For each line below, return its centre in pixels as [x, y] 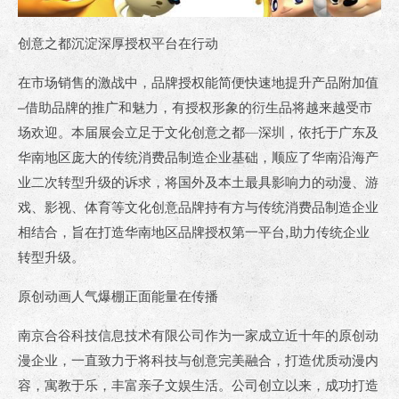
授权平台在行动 [171, 43]
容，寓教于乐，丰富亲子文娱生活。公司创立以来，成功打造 [198, 385]
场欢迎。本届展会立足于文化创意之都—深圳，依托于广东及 [198, 132]
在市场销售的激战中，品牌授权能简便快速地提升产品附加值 [198, 82]
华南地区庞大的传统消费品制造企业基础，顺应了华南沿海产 [198, 157]
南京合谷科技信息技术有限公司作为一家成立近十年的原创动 [198, 335]
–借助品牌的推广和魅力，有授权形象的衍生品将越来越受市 [195, 107]
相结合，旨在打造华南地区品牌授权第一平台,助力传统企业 [194, 232]
